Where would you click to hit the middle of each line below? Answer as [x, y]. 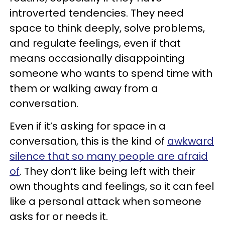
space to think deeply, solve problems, [107, 28]
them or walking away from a [84, 89]
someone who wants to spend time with [111, 74]
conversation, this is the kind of [88, 141]
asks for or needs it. [59, 217]
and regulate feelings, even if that [95, 43]
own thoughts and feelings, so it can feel [112, 187]
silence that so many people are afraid [109, 156]
